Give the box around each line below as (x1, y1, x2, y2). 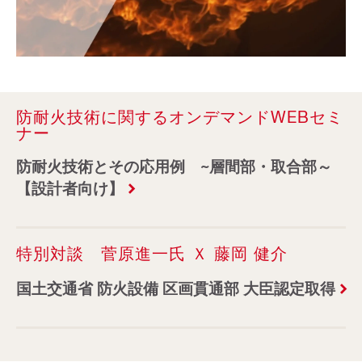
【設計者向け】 (16, 178, 124, 197)
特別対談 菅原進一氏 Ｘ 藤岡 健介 (16, 242, 288, 263)
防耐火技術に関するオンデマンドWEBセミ (16, 106, 343, 126)
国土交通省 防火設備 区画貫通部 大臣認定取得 (16, 278, 335, 297)
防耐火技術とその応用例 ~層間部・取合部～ (16, 156, 332, 175)
